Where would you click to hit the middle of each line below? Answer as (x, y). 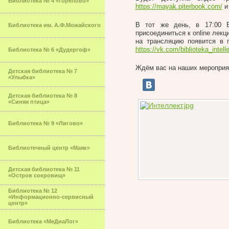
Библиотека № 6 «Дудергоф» (49, 50)
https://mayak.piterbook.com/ (179, 6)
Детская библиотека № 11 (44, 169)
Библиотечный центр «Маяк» (49, 148)
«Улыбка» (22, 77)
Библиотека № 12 (33, 191)
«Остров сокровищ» (37, 175)
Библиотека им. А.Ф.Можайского (54, 25)
